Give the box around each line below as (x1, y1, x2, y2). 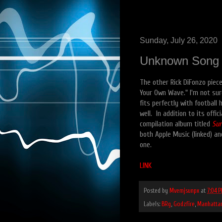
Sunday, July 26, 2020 (140, 36, 218, 45)
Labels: (144, 201, 162, 208)
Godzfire (173, 201, 195, 208)
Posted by (144, 187, 169, 195)
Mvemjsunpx (169, 187, 199, 195)
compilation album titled (140, 119, 212, 128)
